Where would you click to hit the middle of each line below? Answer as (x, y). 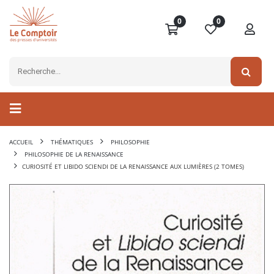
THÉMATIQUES (72, 142)
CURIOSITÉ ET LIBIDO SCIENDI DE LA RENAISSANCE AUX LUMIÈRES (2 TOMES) (133, 167)
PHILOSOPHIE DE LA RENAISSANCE (74, 154)
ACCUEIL (21, 142)
